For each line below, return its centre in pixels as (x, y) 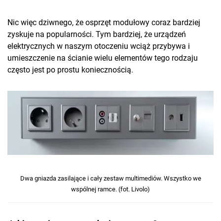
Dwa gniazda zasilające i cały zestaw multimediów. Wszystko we (110, 179)
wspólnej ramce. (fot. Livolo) (110, 189)
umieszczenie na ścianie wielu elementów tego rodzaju (103, 58)
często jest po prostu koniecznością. (70, 70)
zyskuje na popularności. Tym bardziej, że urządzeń (97, 35)
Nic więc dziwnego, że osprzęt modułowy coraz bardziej (104, 23)
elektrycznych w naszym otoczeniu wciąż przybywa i (99, 46)
